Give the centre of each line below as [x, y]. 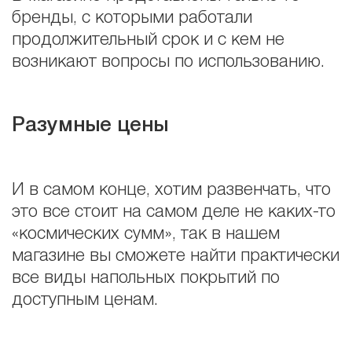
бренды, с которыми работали [132, 18]
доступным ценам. [85, 301]
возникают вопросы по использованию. [168, 62]
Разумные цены [90, 126]
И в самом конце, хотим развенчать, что [171, 191]
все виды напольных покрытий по [146, 279]
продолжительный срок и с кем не [148, 40]
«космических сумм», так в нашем [146, 235]
